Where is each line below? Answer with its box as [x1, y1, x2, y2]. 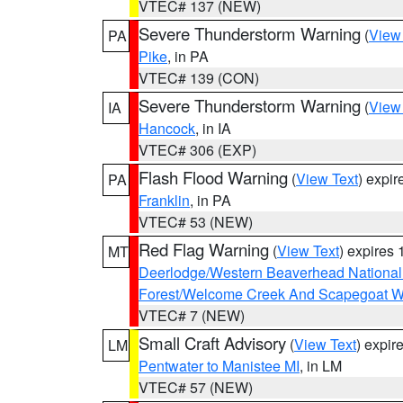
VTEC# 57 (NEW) [139, 377, 253, 398]
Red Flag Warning [139, 237, 269, 261]
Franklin [139, 190, 190, 210]
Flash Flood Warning [139, 166, 288, 189]
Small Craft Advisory [139, 331, 286, 354]
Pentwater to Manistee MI [139, 355, 300, 376]
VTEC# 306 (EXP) [139, 139, 256, 160]
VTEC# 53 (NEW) [139, 211, 253, 232]
